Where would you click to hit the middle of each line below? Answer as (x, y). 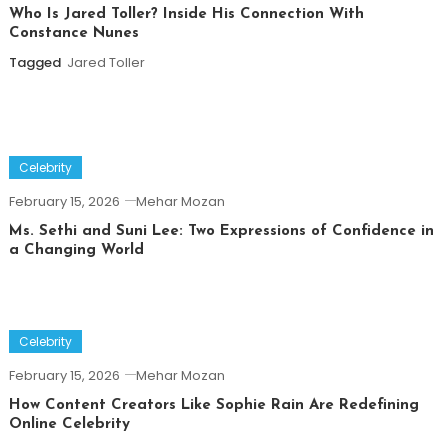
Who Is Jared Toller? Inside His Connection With (186, 14)
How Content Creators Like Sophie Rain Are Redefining (213, 405)
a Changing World (76, 250)
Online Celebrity (69, 424)
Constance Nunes (73, 33)
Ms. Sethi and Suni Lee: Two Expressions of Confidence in (221, 231)
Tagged (36, 62)
